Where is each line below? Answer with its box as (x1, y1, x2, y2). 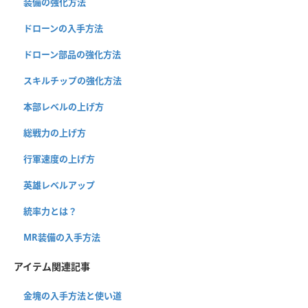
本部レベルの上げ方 (23, 100, 104, 113)
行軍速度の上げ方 (23, 152, 95, 165)
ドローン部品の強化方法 (23, 47, 121, 60)
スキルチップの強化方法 (23, 74, 122, 87)
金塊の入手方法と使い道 (23, 289, 122, 302)
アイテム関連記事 (14, 259, 90, 273)
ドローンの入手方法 (23, 21, 103, 34)
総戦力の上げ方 (23, 126, 86, 139)
